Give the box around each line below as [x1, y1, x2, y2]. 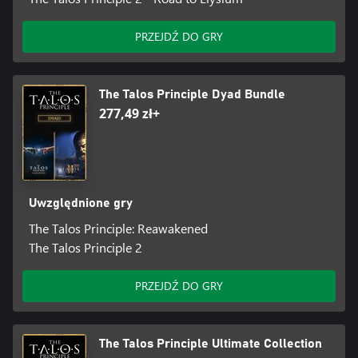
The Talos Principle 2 [28, 238, 142, 256]
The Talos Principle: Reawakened [28, 219, 208, 237]
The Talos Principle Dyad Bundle [99, 87, 285, 101]
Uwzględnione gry [28, 196, 133, 209]
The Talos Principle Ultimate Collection [99, 336, 322, 350]
